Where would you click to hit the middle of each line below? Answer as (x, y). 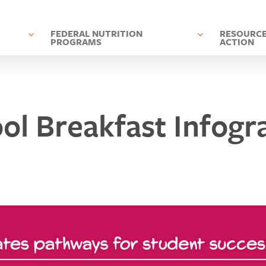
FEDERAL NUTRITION (96, 33)
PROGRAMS (76, 42)
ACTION (237, 42)
